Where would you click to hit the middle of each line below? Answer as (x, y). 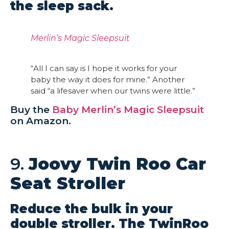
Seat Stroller (68, 183)
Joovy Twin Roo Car (117, 164)
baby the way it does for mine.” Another (108, 79)
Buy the (31, 109)
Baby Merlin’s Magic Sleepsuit (128, 109)
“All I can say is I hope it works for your (104, 68)
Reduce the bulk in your (91, 209)
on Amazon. (41, 121)
